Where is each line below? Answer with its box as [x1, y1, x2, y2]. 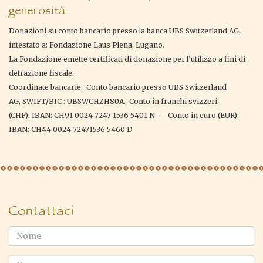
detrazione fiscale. [9, 69, 74, 78]
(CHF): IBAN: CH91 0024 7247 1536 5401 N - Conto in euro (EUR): [9, 111, 239, 120]
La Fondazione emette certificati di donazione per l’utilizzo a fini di [9, 55, 245, 64]
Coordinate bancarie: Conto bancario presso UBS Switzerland [9, 83, 227, 92]
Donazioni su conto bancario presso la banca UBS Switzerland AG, [9, 26, 241, 36]
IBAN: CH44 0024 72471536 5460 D [9, 125, 133, 134]
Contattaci [9, 198, 75, 220]
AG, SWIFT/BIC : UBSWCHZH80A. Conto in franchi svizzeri [9, 97, 217, 106]
